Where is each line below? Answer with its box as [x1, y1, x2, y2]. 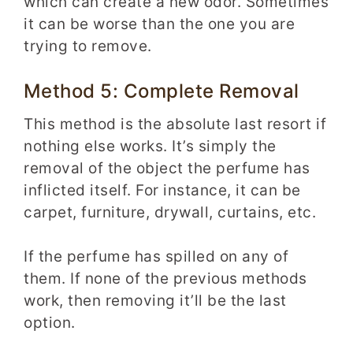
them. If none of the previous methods [24, 269, 307, 288]
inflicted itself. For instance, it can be [24, 180, 301, 199]
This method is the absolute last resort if [24, 114, 326, 133]
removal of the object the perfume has [24, 158, 310, 177]
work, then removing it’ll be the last [24, 292, 287, 310]
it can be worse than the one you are [24, 15, 295, 34]
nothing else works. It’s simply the [24, 136, 277, 155]
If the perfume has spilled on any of [24, 247, 288, 266]
